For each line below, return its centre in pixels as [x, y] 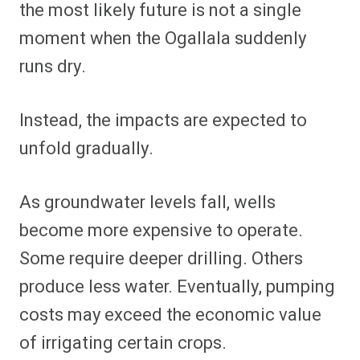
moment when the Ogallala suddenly [163, 38]
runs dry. [53, 66]
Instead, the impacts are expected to [163, 120]
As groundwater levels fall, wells [147, 202]
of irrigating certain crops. [123, 343]
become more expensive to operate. [161, 230]
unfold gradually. [86, 148]
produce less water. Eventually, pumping [177, 286]
